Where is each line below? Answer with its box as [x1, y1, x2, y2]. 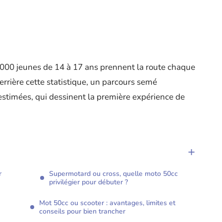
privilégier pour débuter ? [49, 177, 128, 187]
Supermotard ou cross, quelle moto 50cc [49, 169, 178, 179]
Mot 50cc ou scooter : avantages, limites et [39, 198, 175, 208]
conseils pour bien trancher [39, 207, 125, 217]
